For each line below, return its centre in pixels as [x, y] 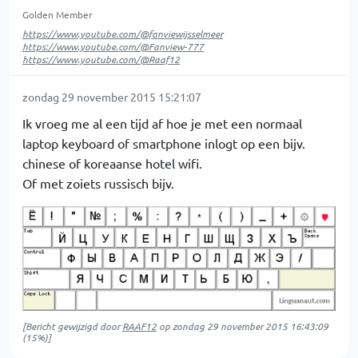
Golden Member [58, 14]
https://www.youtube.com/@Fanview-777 [113, 46]
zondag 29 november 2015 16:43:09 [251, 326]
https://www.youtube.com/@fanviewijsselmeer [123, 34]
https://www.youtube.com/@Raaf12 [101, 59]
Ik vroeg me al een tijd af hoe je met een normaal [162, 123]
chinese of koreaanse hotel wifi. [112, 163]
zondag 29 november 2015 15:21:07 [112, 97]
